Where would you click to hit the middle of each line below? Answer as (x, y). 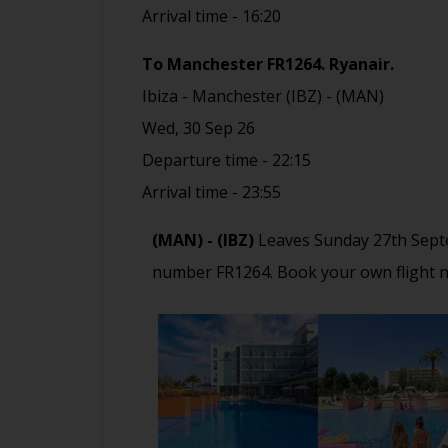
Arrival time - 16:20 (211, 16)
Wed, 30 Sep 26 (198, 128)
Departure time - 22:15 (226, 160)
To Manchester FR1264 (231, 64)
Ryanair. (361, 64)
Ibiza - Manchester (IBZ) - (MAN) (263, 96)
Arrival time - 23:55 (211, 192)
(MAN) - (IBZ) (203, 240)
